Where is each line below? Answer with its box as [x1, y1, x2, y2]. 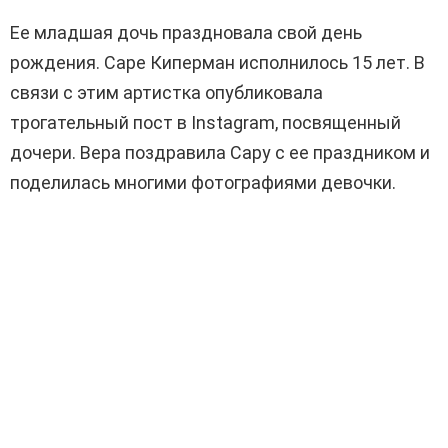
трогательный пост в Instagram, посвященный [10, 111, 401, 133]
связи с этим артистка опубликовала [10, 81, 323, 103]
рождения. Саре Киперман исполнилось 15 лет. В [10, 51, 425, 73]
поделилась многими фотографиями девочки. [10, 171, 396, 193]
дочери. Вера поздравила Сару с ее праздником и [10, 141, 430, 163]
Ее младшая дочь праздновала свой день [10, 21, 362, 43]
